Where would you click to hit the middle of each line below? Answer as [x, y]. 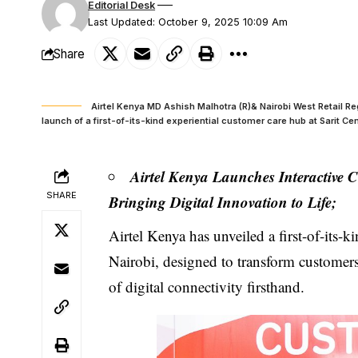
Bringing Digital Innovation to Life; [225, 202]
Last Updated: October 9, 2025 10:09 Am [188, 22]
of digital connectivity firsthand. [207, 286]
